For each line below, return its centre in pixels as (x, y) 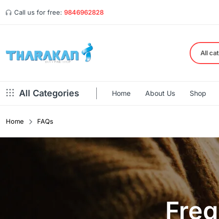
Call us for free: (38, 12)
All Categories (49, 93)
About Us (160, 93)
